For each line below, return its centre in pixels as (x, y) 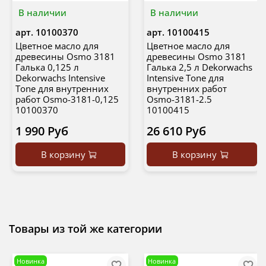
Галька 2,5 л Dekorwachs (199, 67)
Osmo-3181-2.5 (179, 99)
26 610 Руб (176, 131)
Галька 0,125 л (47, 67)
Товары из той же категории (85, 229)
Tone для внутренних (62, 88)
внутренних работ (187, 88)
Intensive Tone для (185, 77)
